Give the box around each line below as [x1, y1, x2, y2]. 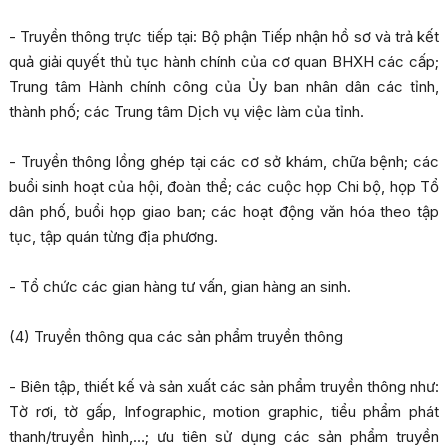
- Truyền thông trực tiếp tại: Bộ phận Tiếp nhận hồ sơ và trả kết [8, 27, 440, 47]
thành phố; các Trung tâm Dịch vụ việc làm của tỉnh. [8, 102, 364, 122]
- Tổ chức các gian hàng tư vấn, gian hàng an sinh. [8, 277, 351, 297]
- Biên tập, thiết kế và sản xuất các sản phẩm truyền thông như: [8, 377, 440, 397]
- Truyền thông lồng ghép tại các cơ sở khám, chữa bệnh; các [8, 152, 440, 172]
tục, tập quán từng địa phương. [8, 227, 218, 247]
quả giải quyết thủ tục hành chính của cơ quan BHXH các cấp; [8, 52, 440, 72]
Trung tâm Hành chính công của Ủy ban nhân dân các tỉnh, [8, 77, 440, 97]
